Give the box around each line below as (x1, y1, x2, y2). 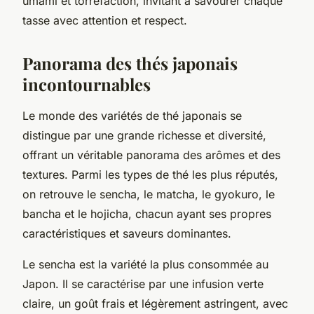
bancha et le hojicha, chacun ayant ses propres (22, 206, 271, 221)
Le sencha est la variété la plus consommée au (22, 257, 268, 271)
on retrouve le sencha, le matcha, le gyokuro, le (22, 186, 275, 201)
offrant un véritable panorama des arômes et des (22, 147, 280, 162)
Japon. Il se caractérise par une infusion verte (22, 276, 264, 291)
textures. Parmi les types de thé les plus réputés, (22, 167, 278, 182)
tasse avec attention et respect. (22, 13, 187, 27)
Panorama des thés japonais (22, 51, 238, 74)
